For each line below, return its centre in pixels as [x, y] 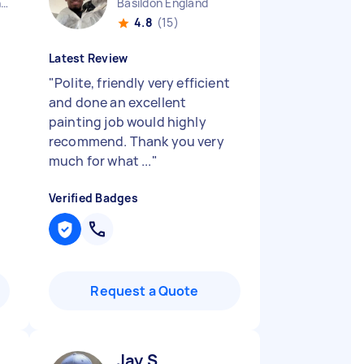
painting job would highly [128, 122]
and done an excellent [118, 102]
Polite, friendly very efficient [142, 83]
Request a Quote [145, 291]
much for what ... [100, 161]
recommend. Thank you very [136, 141]
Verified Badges [93, 198]
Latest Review [89, 58]
